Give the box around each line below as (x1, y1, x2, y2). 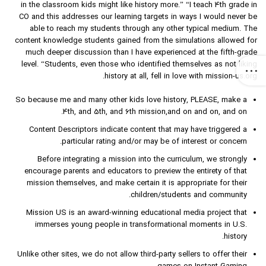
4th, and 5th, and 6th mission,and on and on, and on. (63, 107, 247, 118)
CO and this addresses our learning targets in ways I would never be (19, 12, 257, 23)
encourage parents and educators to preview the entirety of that (24, 166, 247, 178)
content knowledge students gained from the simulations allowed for (15, 36, 257, 47)
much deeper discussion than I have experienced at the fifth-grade (26, 47, 257, 59)
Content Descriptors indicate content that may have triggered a (29, 125, 247, 136)
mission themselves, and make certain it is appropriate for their (27, 178, 247, 189)
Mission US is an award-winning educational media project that (26, 208, 247, 219)
